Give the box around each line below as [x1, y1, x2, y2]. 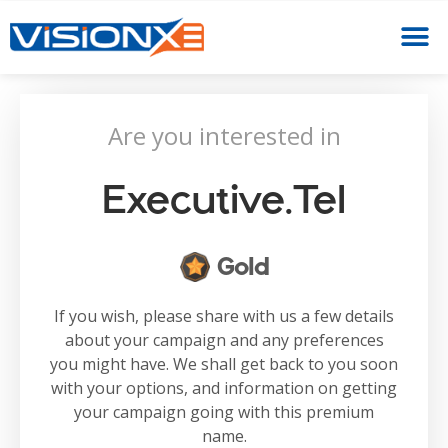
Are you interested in [107, 118, 341, 152]
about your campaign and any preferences [64, 328, 384, 351]
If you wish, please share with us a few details [54, 304, 394, 327]
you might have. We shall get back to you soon [50, 352, 398, 375]
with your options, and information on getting [51, 376, 397, 399]
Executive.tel [102, 172, 346, 223]
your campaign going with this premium [74, 400, 374, 423]
